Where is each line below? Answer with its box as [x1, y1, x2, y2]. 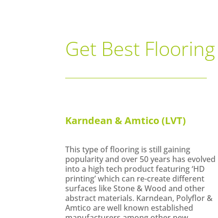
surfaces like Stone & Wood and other [65, 183, 205, 194]
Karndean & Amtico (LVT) [65, 113, 186, 127]
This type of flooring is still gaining [65, 144, 191, 155]
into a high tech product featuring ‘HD [65, 163, 205, 175]
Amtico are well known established [65, 202, 194, 214]
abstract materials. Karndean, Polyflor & [65, 193, 213, 204]
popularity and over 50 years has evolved [65, 154, 216, 165]
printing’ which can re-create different [65, 173, 205, 184]
